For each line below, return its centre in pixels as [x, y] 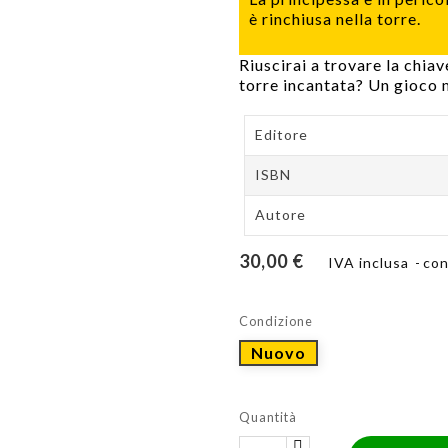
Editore [281, 134]
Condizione [276, 321]
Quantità [268, 417]
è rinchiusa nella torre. [335, 18]
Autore [280, 214]
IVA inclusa [370, 262]
